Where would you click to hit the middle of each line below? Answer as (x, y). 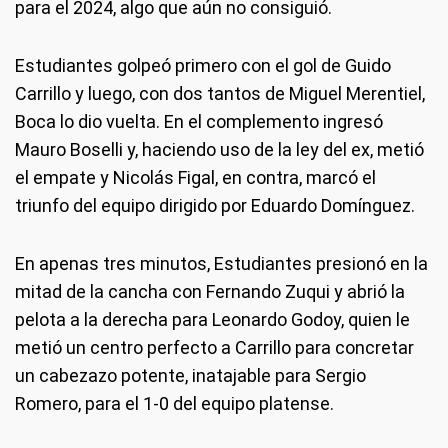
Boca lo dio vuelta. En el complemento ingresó (199, 121)
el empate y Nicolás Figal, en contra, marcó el (195, 177)
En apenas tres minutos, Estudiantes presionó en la (221, 263)
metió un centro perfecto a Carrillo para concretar (214, 347)
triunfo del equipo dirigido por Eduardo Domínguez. (215, 205)
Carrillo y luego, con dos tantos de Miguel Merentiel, (220, 93)
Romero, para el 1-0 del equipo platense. (174, 403)
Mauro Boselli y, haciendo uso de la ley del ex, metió (219, 149)
